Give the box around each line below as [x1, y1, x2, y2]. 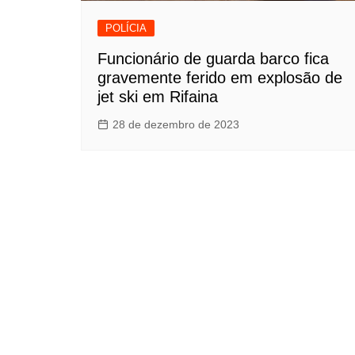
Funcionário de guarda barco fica [97, 49, 329, 67]
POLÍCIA [105, 21, 147, 34]
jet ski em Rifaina [97, 87, 218, 105]
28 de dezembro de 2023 [113, 117, 239, 131]
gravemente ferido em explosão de [97, 68, 342, 86]
